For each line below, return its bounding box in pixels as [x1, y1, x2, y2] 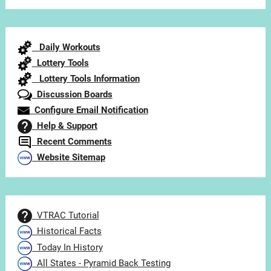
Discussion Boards [31, 89, 113, 100]
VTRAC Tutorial [31, 210, 99, 221]
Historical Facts [31, 226, 102, 237]
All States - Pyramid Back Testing [31, 257, 171, 269]
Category [16, 28, 53, 39]
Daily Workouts [31, 42, 100, 53]
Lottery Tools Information [31, 73, 140, 85]
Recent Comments [31, 136, 112, 148]
